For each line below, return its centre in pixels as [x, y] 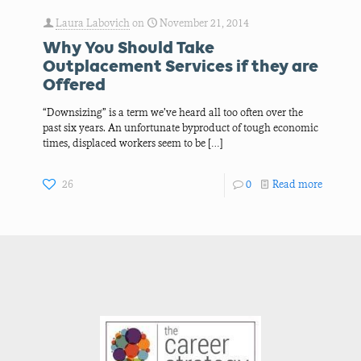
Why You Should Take [129, 47]
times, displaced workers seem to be [124, 144]
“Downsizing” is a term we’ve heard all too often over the [173, 113]
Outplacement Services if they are [180, 66]
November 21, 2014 [204, 24]
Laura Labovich [93, 24]
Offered [74, 84]
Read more [297, 185]
